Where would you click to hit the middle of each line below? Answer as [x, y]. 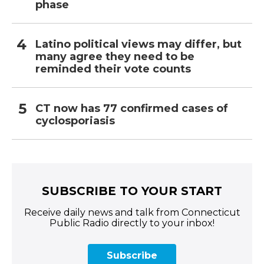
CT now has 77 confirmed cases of [132, 109]
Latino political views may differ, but [138, 44]
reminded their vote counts [113, 69]
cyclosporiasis [75, 121]
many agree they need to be [115, 57]
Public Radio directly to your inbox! [132, 223]
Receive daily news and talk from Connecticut [132, 213]
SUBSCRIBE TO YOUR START [132, 191]
